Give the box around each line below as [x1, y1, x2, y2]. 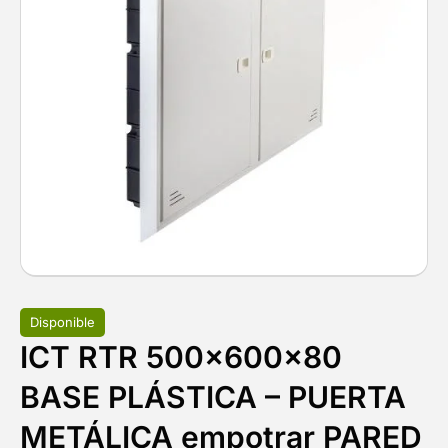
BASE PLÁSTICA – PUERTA [20, 378, 406, 415]
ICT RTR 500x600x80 [20, 338, 342, 375]
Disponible [30, 313, 95, 330]
